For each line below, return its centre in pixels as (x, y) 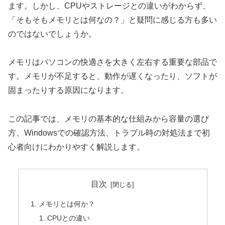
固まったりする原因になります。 (68, 90)
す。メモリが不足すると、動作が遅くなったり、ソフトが (113, 76)
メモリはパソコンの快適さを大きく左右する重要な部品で (113, 62)
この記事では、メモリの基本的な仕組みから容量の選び (108, 119)
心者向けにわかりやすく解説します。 (76, 147)
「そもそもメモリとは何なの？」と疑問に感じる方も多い (113, 20)
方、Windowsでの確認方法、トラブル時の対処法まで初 (109, 133)
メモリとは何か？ (67, 204)
